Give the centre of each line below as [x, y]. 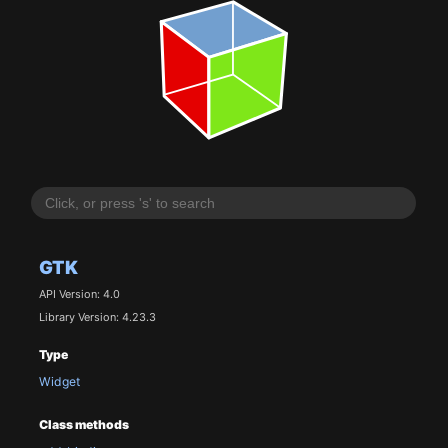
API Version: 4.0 [79, 294]
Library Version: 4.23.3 [97, 316]
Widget [59, 382]
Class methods [83, 424]
